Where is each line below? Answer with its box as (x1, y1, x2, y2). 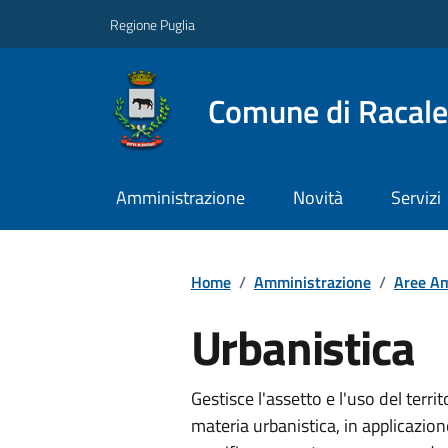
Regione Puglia (110, 13, 195, 35)
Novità (292, 184, 343, 212)
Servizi (390, 184, 441, 212)
